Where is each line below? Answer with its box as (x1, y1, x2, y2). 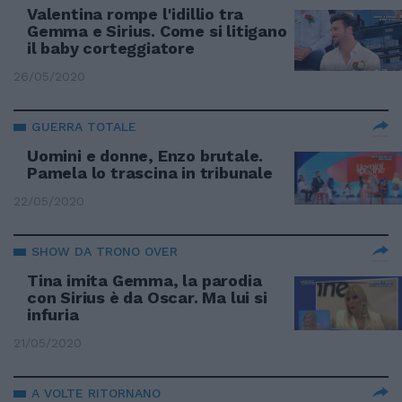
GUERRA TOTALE (31, 119, 136, 134)
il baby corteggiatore (27, 39, 195, 57)
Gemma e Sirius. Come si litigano (27, 22, 287, 40)
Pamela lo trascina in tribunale (27, 163, 273, 182)
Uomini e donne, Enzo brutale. (27, 146, 264, 165)
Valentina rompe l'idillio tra (27, 4, 244, 23)
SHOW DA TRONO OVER (31, 244, 178, 258)
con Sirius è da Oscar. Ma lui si (27, 288, 267, 307)
